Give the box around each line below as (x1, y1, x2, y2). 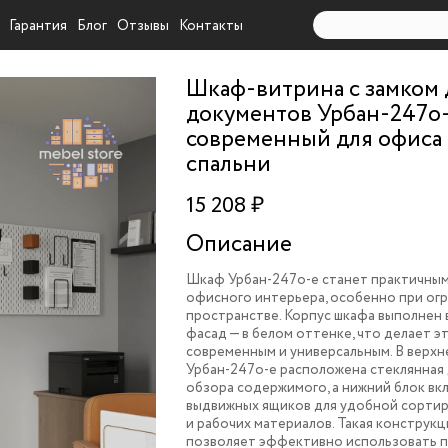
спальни (186, 148, 272, 181)
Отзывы (117, 16, 170, 36)
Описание (186, 228, 293, 261)
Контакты (179, 16, 244, 36)
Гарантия (9, 16, 68, 36)
